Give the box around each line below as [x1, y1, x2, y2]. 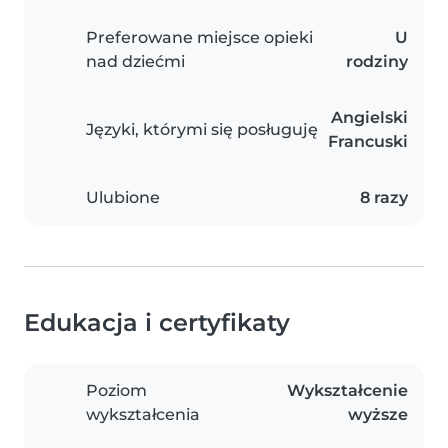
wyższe [348, 405, 408, 425]
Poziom [86, 381, 147, 401]
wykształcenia [86, 405, 200, 425]
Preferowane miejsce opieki [86, 28, 313, 48]
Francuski [328, 132, 408, 152]
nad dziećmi [86, 52, 185, 72]
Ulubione [86, 188, 160, 208]
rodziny [346, 52, 408, 72]
